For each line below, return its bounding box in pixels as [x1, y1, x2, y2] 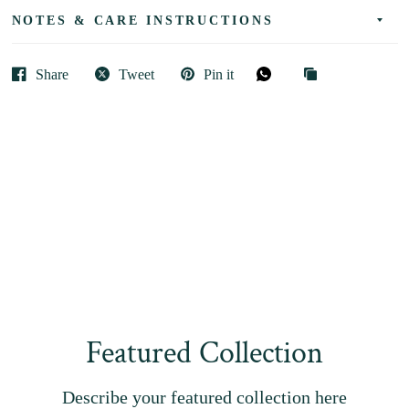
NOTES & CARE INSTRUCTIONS [11, 13, 274, 27]
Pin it [203, 66, 234, 82]
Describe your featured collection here [61, 387, 348, 407]
